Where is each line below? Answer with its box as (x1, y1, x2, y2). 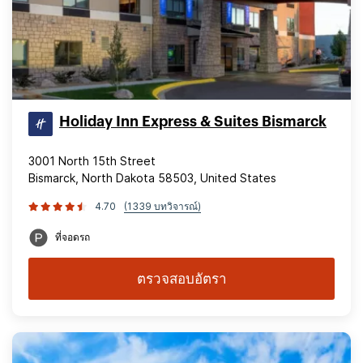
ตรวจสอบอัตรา (136, 271, 227, 287)
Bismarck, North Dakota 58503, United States (28, 171, 276, 185)
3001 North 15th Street (28, 154, 156, 168)
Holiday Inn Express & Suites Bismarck (59, 114, 327, 129)
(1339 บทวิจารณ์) (124, 200, 201, 212)
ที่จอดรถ (55, 231, 90, 243)
